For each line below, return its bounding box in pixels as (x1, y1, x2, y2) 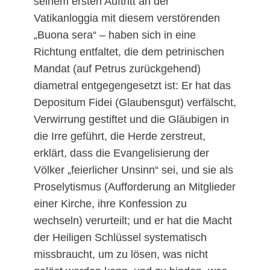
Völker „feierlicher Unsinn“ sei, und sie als (34, 164, 233, 177)
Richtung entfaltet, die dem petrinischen (34, 46, 224, 58)
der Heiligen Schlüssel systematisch (34, 231, 207, 244)
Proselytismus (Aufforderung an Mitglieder (34, 181, 236, 193)
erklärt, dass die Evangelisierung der (34, 147, 209, 160)
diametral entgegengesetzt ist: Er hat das (34, 80, 231, 92)
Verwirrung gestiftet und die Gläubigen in (34, 113, 229, 126)
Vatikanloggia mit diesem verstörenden (34, 12, 220, 25)
